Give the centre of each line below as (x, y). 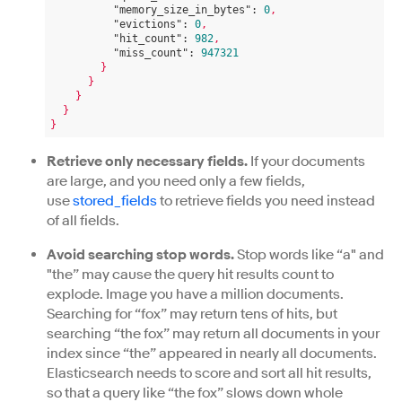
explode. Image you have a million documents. (195, 294)
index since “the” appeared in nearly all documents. (212, 354)
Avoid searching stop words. (140, 255)
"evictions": (151, 24)
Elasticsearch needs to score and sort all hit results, (209, 373)
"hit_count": (151, 39)
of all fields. (83, 221)
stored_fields (115, 201)
